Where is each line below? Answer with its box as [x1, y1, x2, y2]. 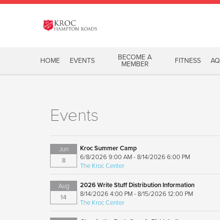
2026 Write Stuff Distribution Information [80, 181, 195, 189]
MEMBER [121, 59, 149, 68]
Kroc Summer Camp [80, 144, 137, 152]
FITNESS [175, 56, 201, 65]
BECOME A [118, 53, 152, 61]
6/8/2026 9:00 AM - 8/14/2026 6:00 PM [80, 153, 191, 161]
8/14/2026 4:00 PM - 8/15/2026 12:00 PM [80, 190, 193, 198]
